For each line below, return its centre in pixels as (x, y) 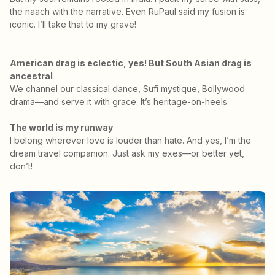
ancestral (31, 76)
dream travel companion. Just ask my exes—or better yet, (127, 153)
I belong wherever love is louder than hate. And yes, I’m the (130, 141)
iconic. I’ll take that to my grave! (73, 25)
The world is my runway (61, 128)
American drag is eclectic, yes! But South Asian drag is (131, 63)
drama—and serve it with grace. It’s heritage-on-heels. (119, 102)
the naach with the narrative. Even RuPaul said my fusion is (127, 12)
